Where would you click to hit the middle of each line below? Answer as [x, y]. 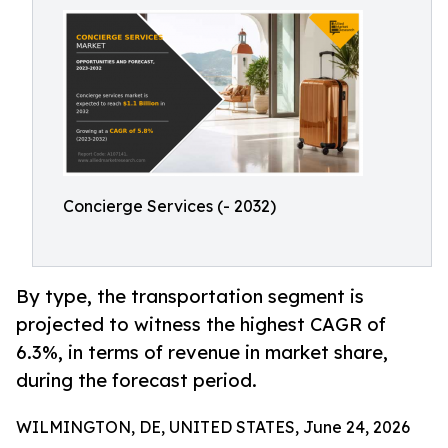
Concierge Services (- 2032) [169, 206]
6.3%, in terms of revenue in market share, [202, 352]
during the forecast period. [136, 380]
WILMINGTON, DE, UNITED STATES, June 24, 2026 [213, 427]
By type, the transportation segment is [190, 296]
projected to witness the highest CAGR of [201, 324]
